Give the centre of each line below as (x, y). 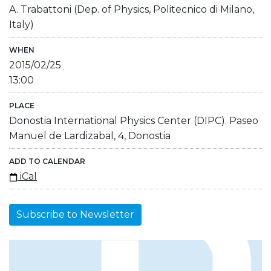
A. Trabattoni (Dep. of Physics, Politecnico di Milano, (132, 9)
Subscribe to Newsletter (75, 214)
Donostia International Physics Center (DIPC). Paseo (134, 120)
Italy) (21, 24)
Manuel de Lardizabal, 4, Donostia (90, 135)
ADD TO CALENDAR (47, 161)
